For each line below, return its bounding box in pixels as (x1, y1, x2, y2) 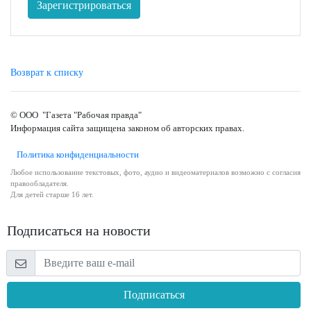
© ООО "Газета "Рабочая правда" (10, 110, 142, 121)
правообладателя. (10, 179, 69, 188)
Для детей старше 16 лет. (10, 190, 94, 199)
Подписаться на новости (7, 223, 151, 239)
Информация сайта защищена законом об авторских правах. (10, 123, 244, 134)
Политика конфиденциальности (10, 149, 139, 160)
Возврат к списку (10, 67, 83, 78)
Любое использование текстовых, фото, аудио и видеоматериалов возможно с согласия (10, 168, 301, 177)
